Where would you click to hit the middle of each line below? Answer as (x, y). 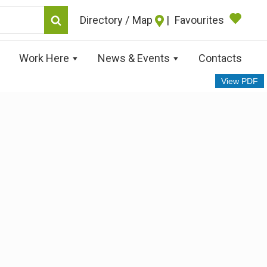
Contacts (220, 58)
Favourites (199, 20)
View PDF (240, 81)
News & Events (134, 58)
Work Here (44, 58)
